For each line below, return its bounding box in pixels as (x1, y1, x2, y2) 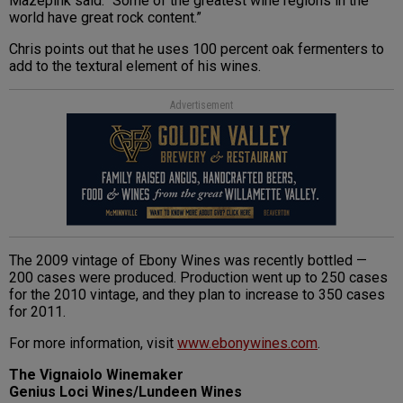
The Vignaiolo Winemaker (9, 366, 184, 384)
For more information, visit (9, 335, 177, 353)
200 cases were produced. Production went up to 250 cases (9, 269, 388, 287)
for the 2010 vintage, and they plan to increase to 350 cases (9, 286, 385, 304)
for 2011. (9, 303, 66, 321)
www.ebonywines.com (177, 335, 318, 353)
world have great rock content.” (9, 9, 201, 27)
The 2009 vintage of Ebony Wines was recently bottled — (9, 252, 367, 270)
